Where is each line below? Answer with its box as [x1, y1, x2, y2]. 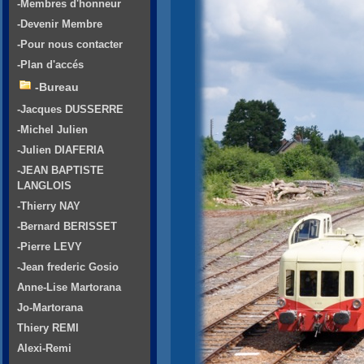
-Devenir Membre [17, 18, 102, 31]
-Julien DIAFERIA [17, 144, 104, 157]
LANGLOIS [17, 180, 71, 193]
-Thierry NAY [17, 200, 80, 213]
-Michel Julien [17, 123, 88, 136]
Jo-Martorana [17, 301, 83, 314]
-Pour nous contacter [17, 38, 123, 51]
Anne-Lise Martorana [17, 281, 121, 294]
